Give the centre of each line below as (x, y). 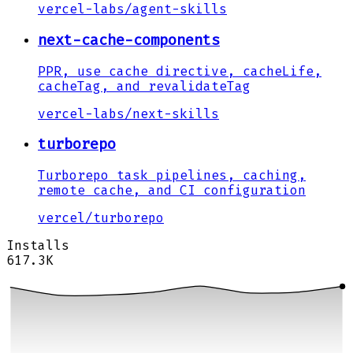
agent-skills (180, 9)
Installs (38, 245)
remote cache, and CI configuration (172, 190)
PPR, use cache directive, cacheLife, (180, 71)
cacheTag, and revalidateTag (144, 86)
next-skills (176, 113)
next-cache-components (129, 40)
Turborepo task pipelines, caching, (172, 175)
